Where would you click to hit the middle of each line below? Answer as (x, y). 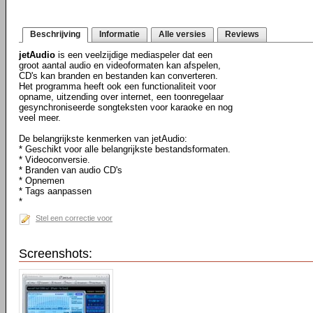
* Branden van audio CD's (71, 170)
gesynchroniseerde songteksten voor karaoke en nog (126, 107)
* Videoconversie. (54, 160)
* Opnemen (42, 181)
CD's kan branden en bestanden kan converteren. (118, 76)
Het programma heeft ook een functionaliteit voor (117, 86)
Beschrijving (55, 34)
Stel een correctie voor (74, 218)
